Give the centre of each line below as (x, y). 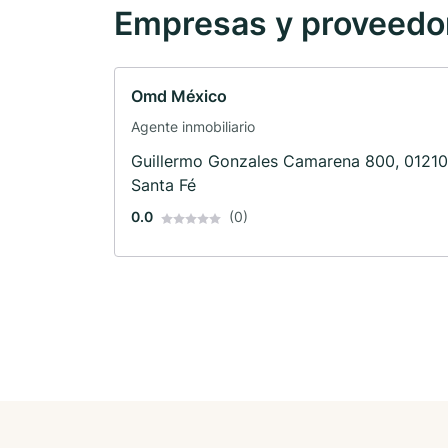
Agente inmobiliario (193, 127)
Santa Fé (163, 185)
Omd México (179, 96)
